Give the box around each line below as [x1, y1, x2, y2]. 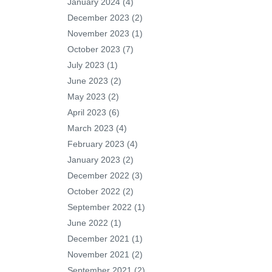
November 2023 [67, 29, 129, 38]
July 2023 [67, 60, 104, 70]
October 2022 [67, 186, 120, 196]
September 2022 [67, 202, 132, 212]
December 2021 [67, 234, 129, 243]
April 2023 [67, 107, 106, 117]
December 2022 [67, 171, 129, 180]
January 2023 [67, 155, 120, 165]
